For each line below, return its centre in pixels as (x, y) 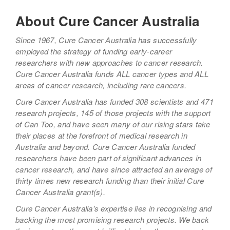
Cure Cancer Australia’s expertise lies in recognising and (114, 208)
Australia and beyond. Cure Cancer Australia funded (106, 146)
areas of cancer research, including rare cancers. (101, 85)
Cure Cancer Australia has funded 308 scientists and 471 (114, 101)
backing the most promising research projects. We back (112, 219)
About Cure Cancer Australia (108, 21)
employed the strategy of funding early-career (94, 51)
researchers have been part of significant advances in (109, 158)
